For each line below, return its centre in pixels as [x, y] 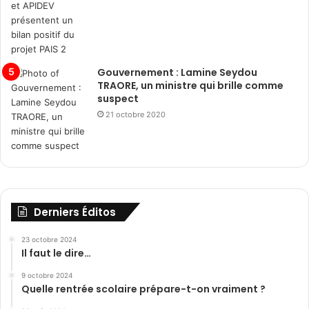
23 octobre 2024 [49, 239]
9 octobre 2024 [47, 275]
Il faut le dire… [56, 253]
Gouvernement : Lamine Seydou [177, 72]
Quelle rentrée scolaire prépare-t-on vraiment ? [143, 289]
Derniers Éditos [75, 212]
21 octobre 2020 [136, 114]
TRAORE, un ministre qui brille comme [190, 85]
